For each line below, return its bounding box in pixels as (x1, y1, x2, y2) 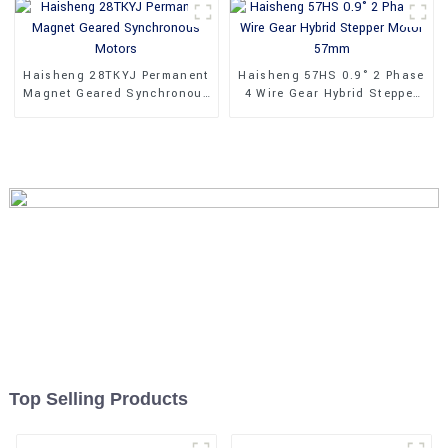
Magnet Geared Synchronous (22, 86, 210, 102)
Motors (94, 104, 139, 120)
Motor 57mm (293, 104, 370, 120)
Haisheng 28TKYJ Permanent (23, 68, 210, 84)
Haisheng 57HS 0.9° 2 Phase (238, 68, 425, 84)
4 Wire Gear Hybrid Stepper (244, 86, 419, 102)
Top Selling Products (8, 388, 188, 409)
